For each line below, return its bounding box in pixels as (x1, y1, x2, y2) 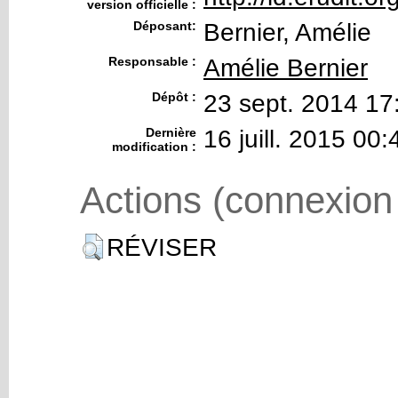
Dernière (146, 125, 196, 139)
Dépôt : (152, 90, 196, 104)
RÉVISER (107, 234, 217, 261)
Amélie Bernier (203, 54, 368, 82)
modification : (112, 139, 196, 154)
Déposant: (133, 19, 196, 33)
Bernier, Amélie (203, 19, 371, 46)
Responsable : (108, 54, 196, 68)
